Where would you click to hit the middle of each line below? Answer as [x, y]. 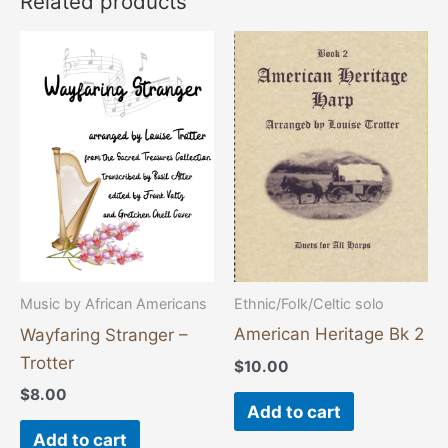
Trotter [47, 362]
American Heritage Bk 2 [329, 334]
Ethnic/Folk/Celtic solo [309, 304]
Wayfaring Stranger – [104, 334]
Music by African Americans [113, 304]
